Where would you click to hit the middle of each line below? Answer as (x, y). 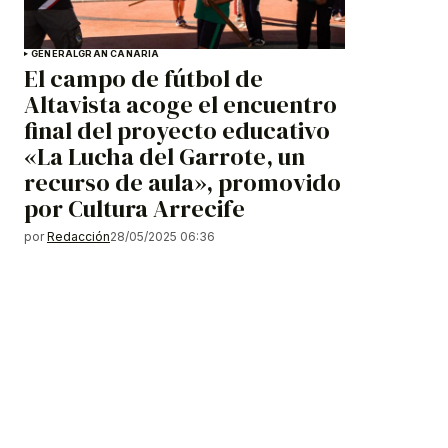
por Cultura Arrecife (134, 209)
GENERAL (55, 54)
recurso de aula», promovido (182, 183)
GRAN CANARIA (119, 54)
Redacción (78, 237)
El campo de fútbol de (143, 79)
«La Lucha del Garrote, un (164, 157)
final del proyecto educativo (177, 131)
